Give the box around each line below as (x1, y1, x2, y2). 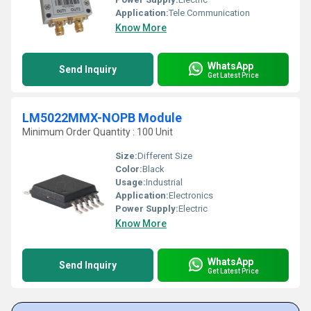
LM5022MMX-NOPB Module (22, 110, 182, 125)
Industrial (146, 177, 183, 187)
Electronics (169, 190, 213, 201)
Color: (115, 164, 142, 174)
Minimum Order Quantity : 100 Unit (22, 126, 173, 137)
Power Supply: (115, 203, 178, 214)
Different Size (137, 151, 192, 161)
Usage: (115, 177, 146, 187)
